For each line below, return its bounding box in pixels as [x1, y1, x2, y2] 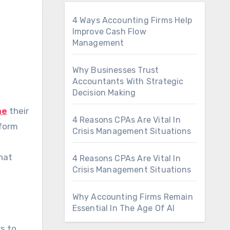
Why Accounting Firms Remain [72, 192, 193, 202]
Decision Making [72, 88, 136, 98]
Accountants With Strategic [72, 76, 184, 86]
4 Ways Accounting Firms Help [72, 15, 193, 25]
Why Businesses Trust [72, 65, 159, 75]
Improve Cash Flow [72, 27, 146, 36]
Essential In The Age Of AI [72, 203, 175, 213]
